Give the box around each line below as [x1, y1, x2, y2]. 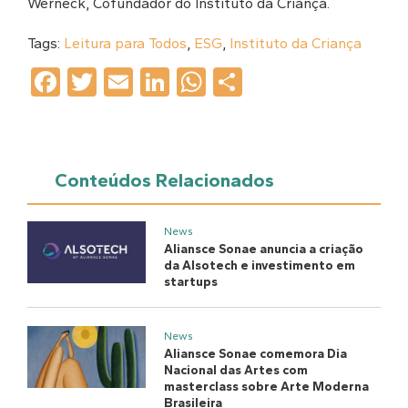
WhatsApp [206, 65, 349, 100]
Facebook [60, 65, 193, 100]
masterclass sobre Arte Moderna [164, 378, 369, 394]
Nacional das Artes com [164, 362, 308, 378]
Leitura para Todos [64, 35, 187, 53]
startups [164, 273, 218, 290]
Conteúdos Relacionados [55, 168, 274, 192]
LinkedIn [169, 65, 281, 100]
